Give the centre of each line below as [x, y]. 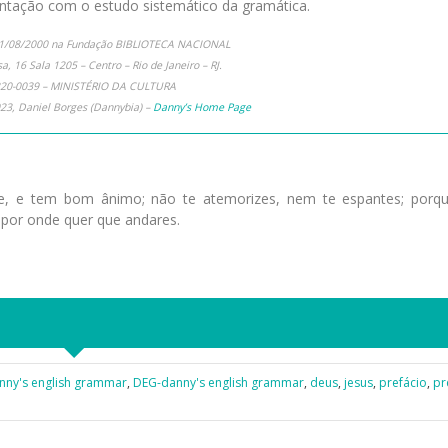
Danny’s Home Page [201, 107]
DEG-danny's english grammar [218, 382]
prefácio [403, 382]
